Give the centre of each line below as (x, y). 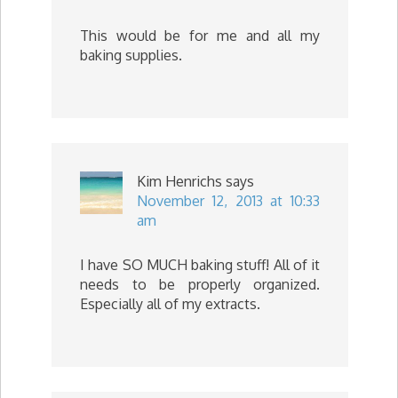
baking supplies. (131, 55)
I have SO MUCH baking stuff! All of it (200, 264)
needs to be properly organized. (200, 284)
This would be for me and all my (200, 35)
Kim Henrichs (179, 181)
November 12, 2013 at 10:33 (228, 200)
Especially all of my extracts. (170, 303)
